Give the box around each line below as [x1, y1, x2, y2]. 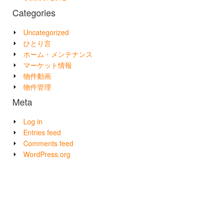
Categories [12, 6, 55, 19]
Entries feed [23, 127, 61, 138]
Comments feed [23, 138, 73, 149]
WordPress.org [23, 149, 70, 160]
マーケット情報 [23, 60, 72, 70]
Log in [23, 116, 43, 127]
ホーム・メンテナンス [23, 49, 93, 59]
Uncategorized [23, 27, 69, 38]
